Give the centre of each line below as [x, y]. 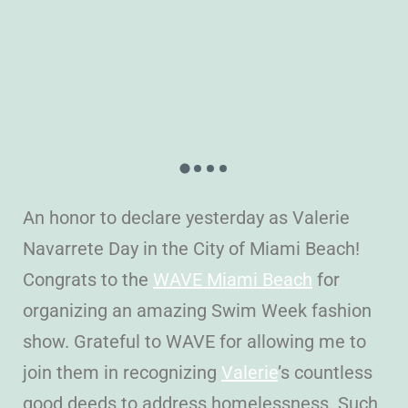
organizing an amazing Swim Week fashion [197, 310]
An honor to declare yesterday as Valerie [186, 217]
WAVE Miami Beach [233, 279]
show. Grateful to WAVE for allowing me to [194, 341]
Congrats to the [88, 279]
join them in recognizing [122, 372]
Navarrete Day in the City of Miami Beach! [191, 248]
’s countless [325, 372]
